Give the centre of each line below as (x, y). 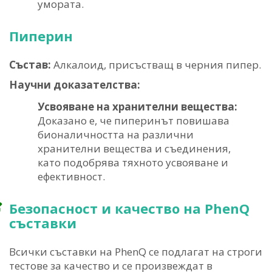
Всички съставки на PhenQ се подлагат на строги (136, 252)
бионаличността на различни (116, 135)
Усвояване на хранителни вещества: (138, 107)
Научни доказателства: (75, 85)
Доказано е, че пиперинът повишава (134, 121)
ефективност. (71, 177)
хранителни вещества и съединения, (134, 149)
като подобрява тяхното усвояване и (133, 163)
